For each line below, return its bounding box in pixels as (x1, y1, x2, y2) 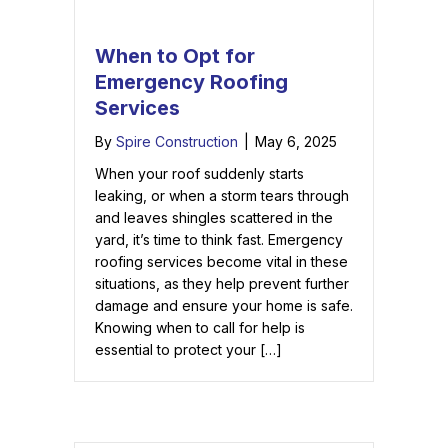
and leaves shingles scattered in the (95, 209, 333, 227)
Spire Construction (116, 133, 238, 151)
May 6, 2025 (255, 133, 337, 151)
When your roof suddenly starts (95, 165, 304, 183)
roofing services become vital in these (95, 253, 348, 271)
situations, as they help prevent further (95, 275, 349, 293)
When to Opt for (95, 44, 255, 69)
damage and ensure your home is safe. (95, 297, 353, 315)
